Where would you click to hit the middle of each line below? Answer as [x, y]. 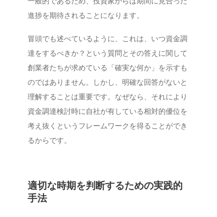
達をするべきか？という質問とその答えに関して [108, 53]
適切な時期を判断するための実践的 [105, 185]
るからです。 [50, 140]
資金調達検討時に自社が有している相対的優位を [108, 111]
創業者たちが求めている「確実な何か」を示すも [108, 68]
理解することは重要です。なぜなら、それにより [108, 97]
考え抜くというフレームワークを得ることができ [108, 126]
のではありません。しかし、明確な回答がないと [108, 82]
